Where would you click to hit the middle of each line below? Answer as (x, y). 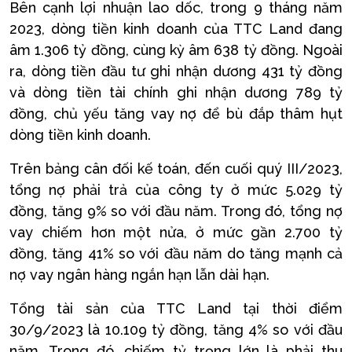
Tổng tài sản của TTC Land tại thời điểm (176, 308)
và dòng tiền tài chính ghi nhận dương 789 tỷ (176, 92)
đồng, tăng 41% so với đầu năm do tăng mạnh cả (176, 253)
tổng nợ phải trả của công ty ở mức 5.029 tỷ (176, 190)
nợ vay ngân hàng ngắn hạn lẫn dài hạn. (139, 275)
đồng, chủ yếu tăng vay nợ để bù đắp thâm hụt (176, 114)
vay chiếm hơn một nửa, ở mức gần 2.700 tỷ (176, 232)
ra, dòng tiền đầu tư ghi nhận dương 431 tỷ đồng (176, 71)
